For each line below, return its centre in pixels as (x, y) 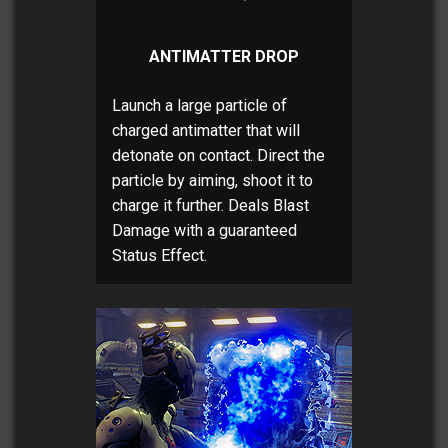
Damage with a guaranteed (204, 231)
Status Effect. (159, 256)
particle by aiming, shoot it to (212, 181)
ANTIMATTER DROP (224, 57)
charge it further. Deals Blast (210, 206)
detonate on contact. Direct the (218, 156)
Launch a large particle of (199, 106)
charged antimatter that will (206, 131)
